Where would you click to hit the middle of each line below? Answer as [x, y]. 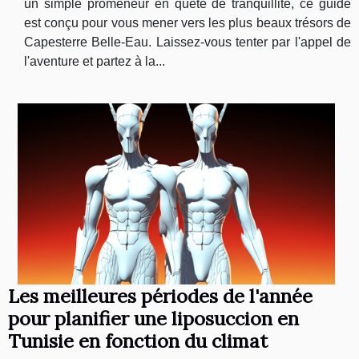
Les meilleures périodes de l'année [160, 296]
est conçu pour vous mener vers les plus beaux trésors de [188, 23]
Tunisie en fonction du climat [138, 341]
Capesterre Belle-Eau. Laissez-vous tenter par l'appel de [188, 42]
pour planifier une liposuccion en [153, 319]
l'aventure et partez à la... [95, 62]
